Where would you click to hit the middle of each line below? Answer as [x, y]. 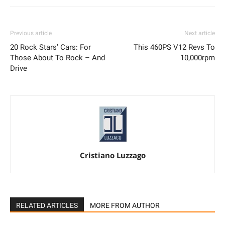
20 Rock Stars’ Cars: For [50, 47]
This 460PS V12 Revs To [174, 47]
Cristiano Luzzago [113, 155]
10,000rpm [198, 58]
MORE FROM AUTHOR [125, 206]
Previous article [31, 33]
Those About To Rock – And [58, 58]
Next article [200, 33]
